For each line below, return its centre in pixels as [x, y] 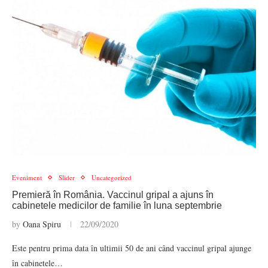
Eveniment [27, 177]
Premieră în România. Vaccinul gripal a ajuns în [113, 195]
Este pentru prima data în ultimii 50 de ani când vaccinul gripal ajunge [132, 248]
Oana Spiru [42, 224]
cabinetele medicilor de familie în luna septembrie [117, 205]
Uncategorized [112, 177]
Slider [67, 177]
